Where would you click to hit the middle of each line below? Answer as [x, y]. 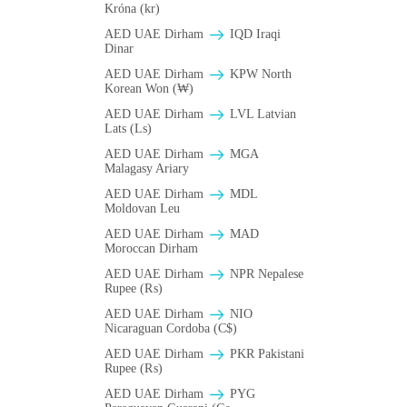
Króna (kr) [132, 9]
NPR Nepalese [265, 274]
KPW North [259, 74]
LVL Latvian [261, 114]
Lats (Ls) [128, 129]
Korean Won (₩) [149, 89]
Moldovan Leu [142, 209]
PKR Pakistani [265, 354]
